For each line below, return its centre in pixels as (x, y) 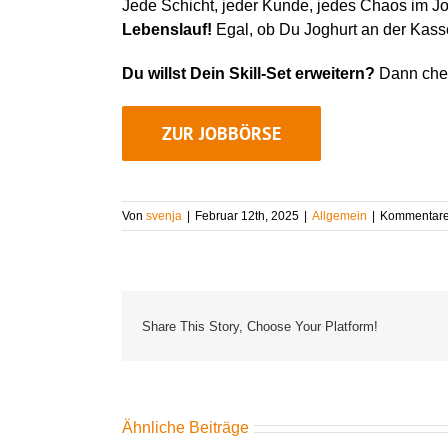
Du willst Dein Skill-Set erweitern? (248, 74)
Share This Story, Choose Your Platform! (260, 326)
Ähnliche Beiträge (185, 428)
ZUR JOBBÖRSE (221, 134)
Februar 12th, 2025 (247, 216)
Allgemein (339, 216)
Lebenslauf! (166, 30)
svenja (164, 216)
